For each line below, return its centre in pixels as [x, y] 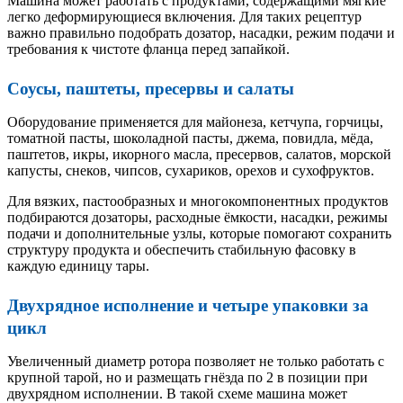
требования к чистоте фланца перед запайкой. [148, 49]
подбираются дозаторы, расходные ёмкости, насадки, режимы [197, 218]
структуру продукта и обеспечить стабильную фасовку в [182, 250]
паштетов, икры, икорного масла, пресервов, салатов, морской [199, 155]
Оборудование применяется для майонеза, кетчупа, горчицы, [195, 122]
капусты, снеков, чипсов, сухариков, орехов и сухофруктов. [191, 171]
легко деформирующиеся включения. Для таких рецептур [184, 17]
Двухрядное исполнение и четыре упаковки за [188, 306]
